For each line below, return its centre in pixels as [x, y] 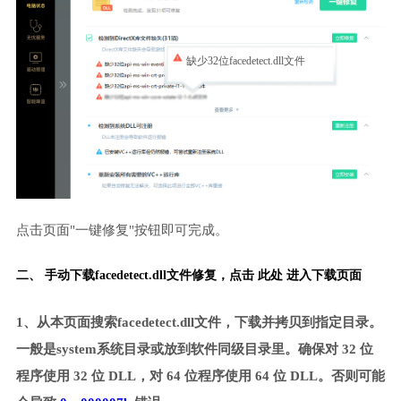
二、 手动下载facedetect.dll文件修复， [122, 275]
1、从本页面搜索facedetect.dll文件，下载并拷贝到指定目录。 [199, 323]
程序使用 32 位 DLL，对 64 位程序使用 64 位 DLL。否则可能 [200, 376]
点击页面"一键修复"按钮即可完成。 [122, 230]
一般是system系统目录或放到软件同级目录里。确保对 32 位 [194, 350]
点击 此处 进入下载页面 [295, 275]
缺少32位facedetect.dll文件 [245, 61]
